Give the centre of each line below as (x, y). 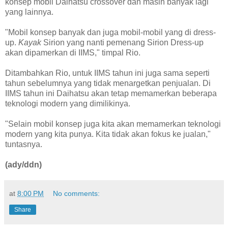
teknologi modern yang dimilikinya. (68, 103)
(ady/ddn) (23, 164)
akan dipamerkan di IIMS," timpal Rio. (73, 52)
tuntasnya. (24, 144)
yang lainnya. (29, 12)
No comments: (77, 193)
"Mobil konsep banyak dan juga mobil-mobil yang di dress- (110, 32)
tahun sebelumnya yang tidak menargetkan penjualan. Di (108, 83)
